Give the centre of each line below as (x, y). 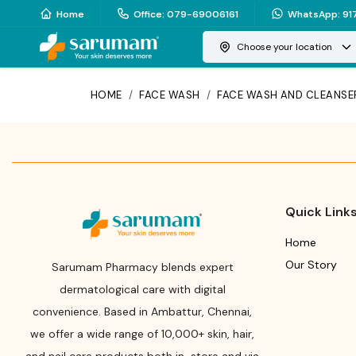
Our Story (311, 265)
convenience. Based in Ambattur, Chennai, (143, 311)
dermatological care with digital (142, 289)
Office (148, 14)
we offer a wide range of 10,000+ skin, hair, (143, 334)
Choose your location (285, 47)
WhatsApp (313, 14)
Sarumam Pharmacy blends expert (142, 267)
